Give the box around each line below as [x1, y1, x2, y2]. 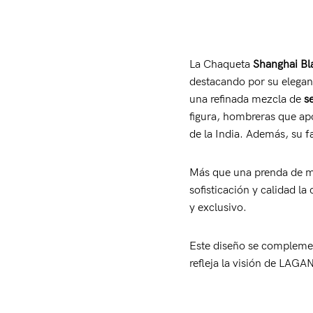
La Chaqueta [189, 58, 253, 71]
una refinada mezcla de [189, 93, 304, 106]
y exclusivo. [189, 201, 247, 214]
